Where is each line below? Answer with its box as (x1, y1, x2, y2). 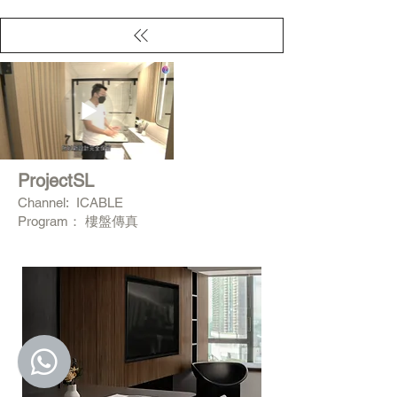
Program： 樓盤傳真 (18, 214, 138, 229)
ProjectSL (18, 170, 99, 191)
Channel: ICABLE (18, 195, 123, 210)
